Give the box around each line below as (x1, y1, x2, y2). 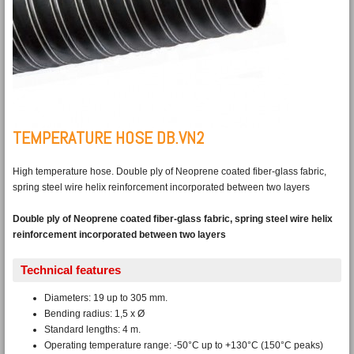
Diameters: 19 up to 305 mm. (43, 292, 168, 303)
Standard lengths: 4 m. (43, 324, 141, 335)
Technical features (20, 263, 121, 277)
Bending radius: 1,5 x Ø (43, 308, 145, 319)
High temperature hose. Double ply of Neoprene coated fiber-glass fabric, (12, 166, 326, 177)
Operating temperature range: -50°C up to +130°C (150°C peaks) (43, 340, 323, 351)
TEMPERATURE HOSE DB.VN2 (12, 126, 205, 149)
